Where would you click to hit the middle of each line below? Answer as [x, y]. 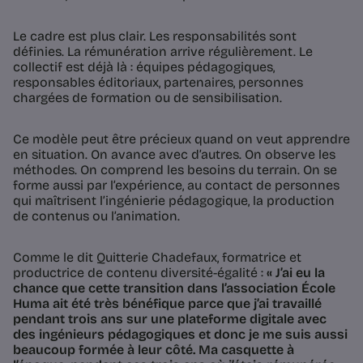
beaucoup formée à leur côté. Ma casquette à [154, 350]
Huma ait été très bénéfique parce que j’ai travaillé [167, 304]
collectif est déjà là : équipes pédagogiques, [144, 67]
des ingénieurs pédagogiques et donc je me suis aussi [180, 335]
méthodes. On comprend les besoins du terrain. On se [175, 170]
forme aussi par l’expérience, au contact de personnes [176, 186]
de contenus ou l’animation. [96, 216]
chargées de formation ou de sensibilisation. [147, 98]
